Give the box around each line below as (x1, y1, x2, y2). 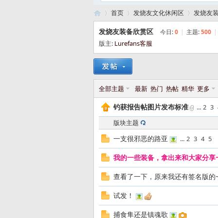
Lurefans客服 (114, 39, 152, 48)
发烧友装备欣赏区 (99, 27, 153, 36)
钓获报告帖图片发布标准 (113, 102, 188, 111)
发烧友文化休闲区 (133, 8, 184, 17)
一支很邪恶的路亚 (113, 134, 168, 143)
